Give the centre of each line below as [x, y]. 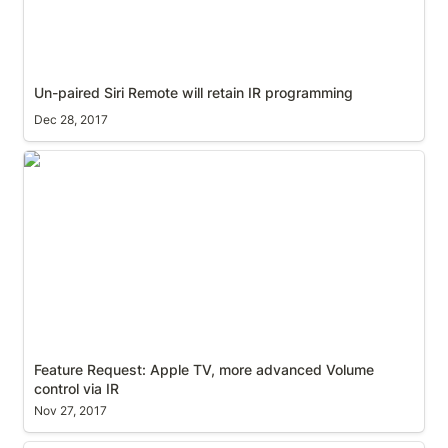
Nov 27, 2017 [70, 410]
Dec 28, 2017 [70, 119]
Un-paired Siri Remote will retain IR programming [193, 93]
